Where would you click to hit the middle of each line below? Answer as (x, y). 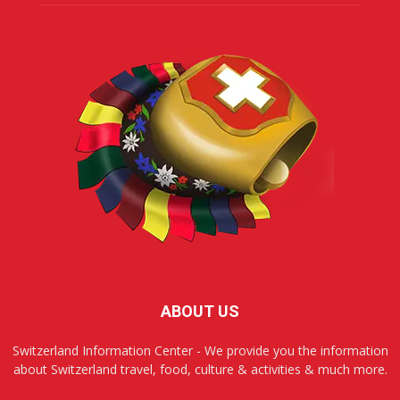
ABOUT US (200, 311)
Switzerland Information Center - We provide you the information (200, 350)
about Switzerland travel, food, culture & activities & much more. (200, 369)
